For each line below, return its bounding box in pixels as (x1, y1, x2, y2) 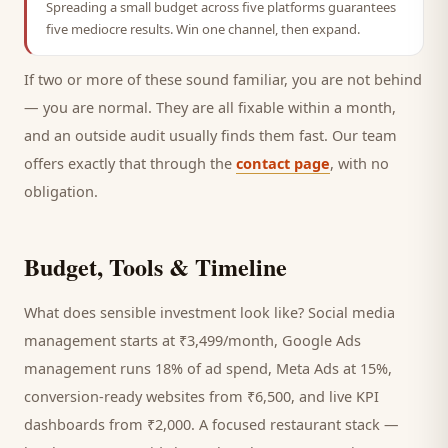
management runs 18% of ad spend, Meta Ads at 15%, (24, 358, 392, 378)
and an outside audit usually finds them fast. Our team (24, 125, 397, 145)
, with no (330, 153, 389, 173)
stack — (341, 414, 399, 434)
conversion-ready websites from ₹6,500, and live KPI (24, 386, 379, 406)
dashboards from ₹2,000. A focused (24, 414, 270, 434)
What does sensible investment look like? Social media (24, 302, 395, 322)
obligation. (24, 181, 98, 201)
